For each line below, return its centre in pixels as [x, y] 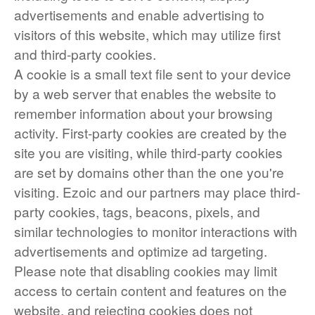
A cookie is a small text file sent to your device [153, 73]
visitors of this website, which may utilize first [147, 34]
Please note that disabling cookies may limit [146, 270]
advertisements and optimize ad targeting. [141, 251]
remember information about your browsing [143, 113]
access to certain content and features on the [150, 290]
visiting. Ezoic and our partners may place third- [157, 192]
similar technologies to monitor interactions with [156, 231]
